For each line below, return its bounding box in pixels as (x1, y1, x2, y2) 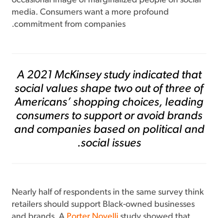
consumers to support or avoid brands (16, 110, 202, 122)
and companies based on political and (14, 124, 204, 136)
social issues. (80, 138, 141, 149)
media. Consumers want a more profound (12, 8, 169, 17)
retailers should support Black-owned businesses (12, 200, 195, 209)
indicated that (129, 70, 201, 81)
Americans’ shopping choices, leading (15, 97, 203, 109)
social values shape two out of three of (15, 83, 203, 95)
